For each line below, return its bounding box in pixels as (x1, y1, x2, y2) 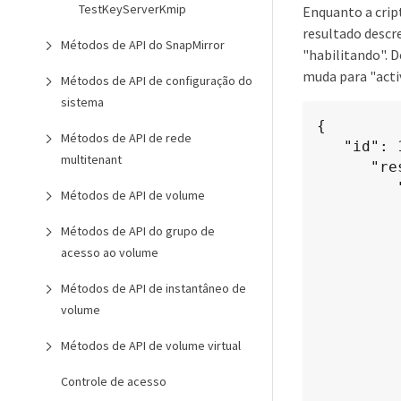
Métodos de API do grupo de (61, 223, 215, 239)
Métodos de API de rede (61, 130, 192, 146)
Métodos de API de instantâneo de (61, 280, 246, 296)
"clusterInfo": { (317, 178, 397, 196)
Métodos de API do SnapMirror (61, 37, 225, 53)
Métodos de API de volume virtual (61, 337, 241, 354)
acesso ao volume (61, 244, 158, 260)
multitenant (61, 151, 122, 167)
